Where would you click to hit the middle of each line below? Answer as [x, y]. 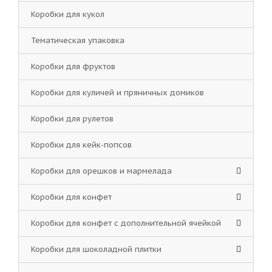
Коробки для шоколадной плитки [96, 249]
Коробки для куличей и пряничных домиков [117, 93]
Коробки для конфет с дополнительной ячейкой [126, 223]
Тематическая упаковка [78, 40]
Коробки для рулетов [72, 119]
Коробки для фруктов [73, 66]
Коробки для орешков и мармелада [101, 171]
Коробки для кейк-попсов [81, 145]
